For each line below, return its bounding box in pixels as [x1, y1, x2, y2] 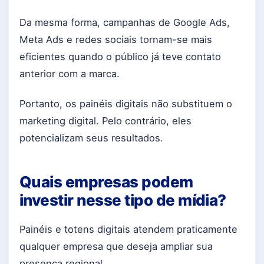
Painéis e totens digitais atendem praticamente [19, 223, 237, 235]
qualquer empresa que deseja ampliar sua [19, 240, 213, 252]
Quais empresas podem [19, 173, 193, 192]
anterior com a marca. [19, 67, 120, 80]
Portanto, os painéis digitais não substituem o [19, 97, 232, 110]
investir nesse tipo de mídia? [19, 191, 226, 210]
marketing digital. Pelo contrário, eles [19, 114, 192, 127]
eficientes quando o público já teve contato [19, 50, 221, 62]
